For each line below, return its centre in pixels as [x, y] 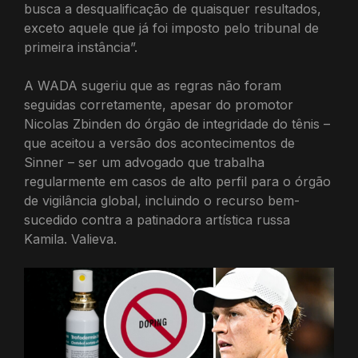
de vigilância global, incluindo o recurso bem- [162, 201]
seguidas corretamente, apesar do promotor [159, 105]
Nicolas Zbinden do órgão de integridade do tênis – [177, 124]
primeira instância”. [81, 47]
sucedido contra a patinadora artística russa [157, 220]
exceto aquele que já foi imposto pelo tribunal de [171, 28]
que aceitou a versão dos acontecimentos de [159, 143]
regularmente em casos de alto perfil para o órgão [177, 181]
